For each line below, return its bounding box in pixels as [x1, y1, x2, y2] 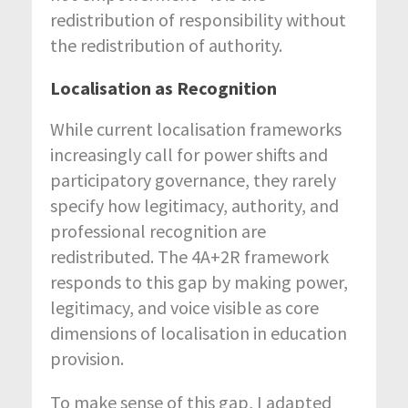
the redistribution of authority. [50, 33, 282, 56]
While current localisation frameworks [50, 117, 342, 140]
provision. [50, 346, 124, 370]
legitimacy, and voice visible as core [50, 295, 319, 319]
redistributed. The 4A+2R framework [50, 244, 329, 268]
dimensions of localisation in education [50, 321, 347, 344]
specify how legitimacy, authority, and [50, 193, 339, 217]
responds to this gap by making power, [50, 270, 348, 293]
